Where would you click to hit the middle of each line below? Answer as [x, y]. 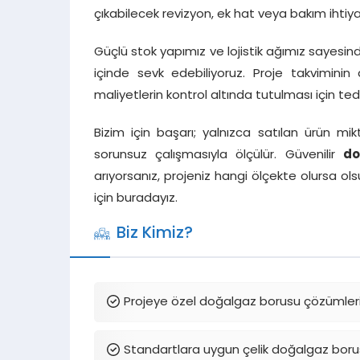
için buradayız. [136, 198]
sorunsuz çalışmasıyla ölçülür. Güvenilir [219, 155]
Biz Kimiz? [155, 233]
